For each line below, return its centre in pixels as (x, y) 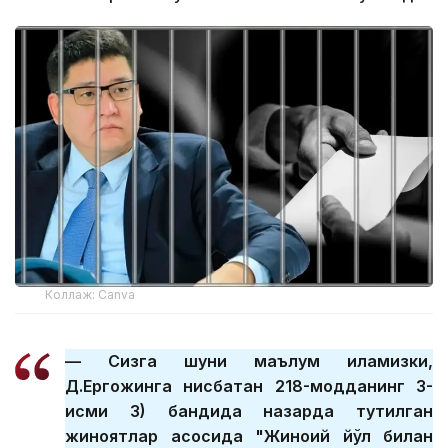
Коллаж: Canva (90, 295)
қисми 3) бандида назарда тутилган (249, 411)
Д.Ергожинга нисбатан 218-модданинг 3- (249, 386)
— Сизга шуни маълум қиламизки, (249, 361)
